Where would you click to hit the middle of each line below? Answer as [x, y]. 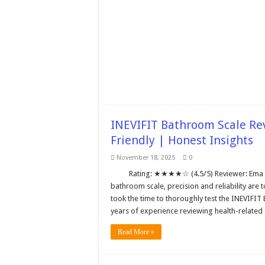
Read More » [136, 232]
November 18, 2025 [146, 158]
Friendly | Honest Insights [182, 140]
